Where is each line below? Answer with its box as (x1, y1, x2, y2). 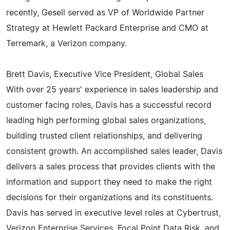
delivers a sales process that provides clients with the (6, 162, 215, 171)
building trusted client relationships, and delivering (6, 131, 202, 140)
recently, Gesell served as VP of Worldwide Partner (6, 8, 204, 17)
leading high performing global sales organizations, (6, 116, 206, 125)
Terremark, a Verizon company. (6, 39, 127, 48)
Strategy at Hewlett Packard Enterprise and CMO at (6, 24, 208, 32)
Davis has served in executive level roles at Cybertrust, (6, 208, 221, 217)
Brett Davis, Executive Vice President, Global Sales (6, 70, 203, 79)
